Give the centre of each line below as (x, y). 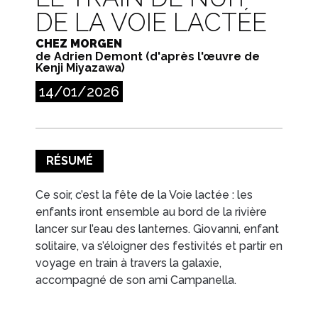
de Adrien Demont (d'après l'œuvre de (148, 56)
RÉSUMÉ (70, 160)
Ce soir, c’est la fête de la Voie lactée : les (144, 194)
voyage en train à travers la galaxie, (128, 263)
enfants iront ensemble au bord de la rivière (151, 212)
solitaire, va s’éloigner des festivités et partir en (159, 246)
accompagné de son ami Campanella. (136, 280)
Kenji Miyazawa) (80, 67)
